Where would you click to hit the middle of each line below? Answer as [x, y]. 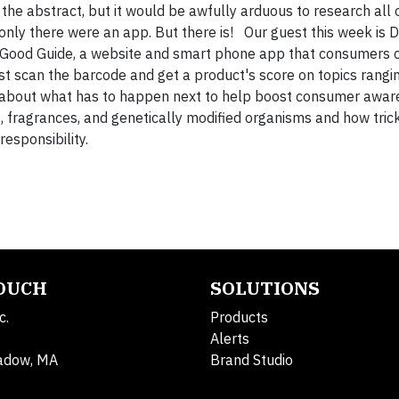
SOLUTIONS [265, 288]
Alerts [230, 338]
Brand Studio [252, 360]
